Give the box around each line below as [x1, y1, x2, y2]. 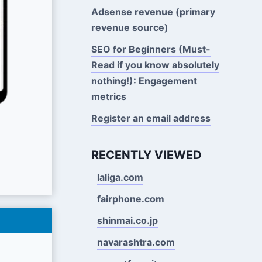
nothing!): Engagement [91, 74, 197, 87]
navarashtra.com [96, 236, 175, 248]
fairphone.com [96, 192, 164, 205]
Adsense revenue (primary [91, 5, 215, 18]
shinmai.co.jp [96, 214, 158, 226]
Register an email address [91, 112, 211, 124]
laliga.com [96, 171, 143, 183]
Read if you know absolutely [91, 58, 219, 71]
